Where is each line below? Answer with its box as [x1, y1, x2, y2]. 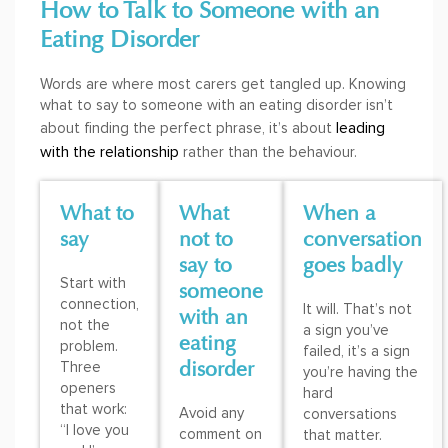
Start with [60, 274, 126, 293]
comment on [179, 425, 262, 444]
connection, [60, 295, 139, 314]
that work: [60, 400, 127, 419]
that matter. [303, 426, 382, 445]
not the [60, 316, 110, 335]
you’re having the [303, 363, 418, 382]
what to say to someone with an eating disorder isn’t [40, 96, 393, 115]
